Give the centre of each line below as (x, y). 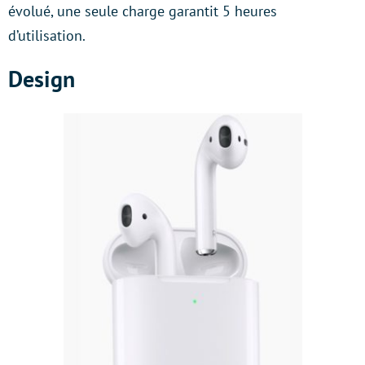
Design (42, 79)
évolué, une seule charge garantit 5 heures (143, 11)
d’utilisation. (47, 36)
